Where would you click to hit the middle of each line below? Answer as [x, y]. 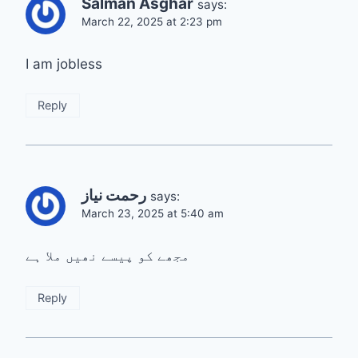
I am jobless [64, 64]
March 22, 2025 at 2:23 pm [152, 21]
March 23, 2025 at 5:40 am [153, 214]
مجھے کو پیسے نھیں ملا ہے [107, 256]
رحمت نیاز [114, 196]
